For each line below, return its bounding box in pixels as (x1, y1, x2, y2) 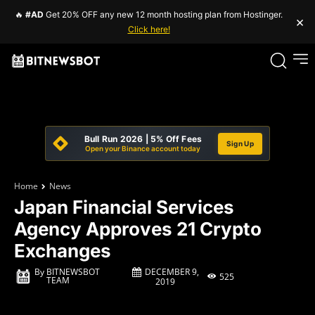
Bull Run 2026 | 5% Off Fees (84, 134, 202, 144)
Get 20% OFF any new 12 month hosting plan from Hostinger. (44, 9, 283, 20)
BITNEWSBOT (46, 266, 101, 278)
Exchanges (14, 240, 111, 262)
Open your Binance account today (85, 144, 201, 153)
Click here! (127, 24, 170, 34)
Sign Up (226, 139, 254, 148)
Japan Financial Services (14, 196, 234, 218)
